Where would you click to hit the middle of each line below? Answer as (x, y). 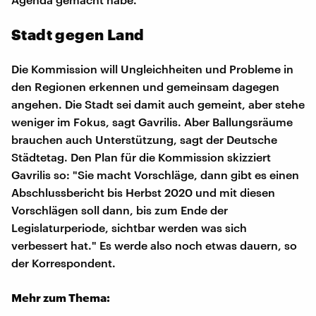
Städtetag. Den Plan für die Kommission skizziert (141, 157)
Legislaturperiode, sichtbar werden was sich (129, 227)
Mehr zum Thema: (61, 297)
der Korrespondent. (63, 262)
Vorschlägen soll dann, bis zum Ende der (120, 209)
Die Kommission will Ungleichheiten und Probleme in (152, 68)
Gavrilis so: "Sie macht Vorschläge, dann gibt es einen (155, 174)
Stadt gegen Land (78, 34)
